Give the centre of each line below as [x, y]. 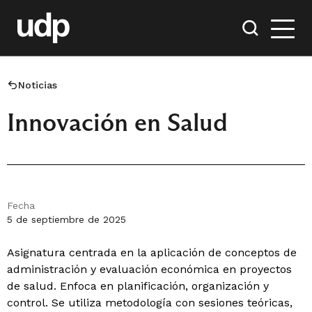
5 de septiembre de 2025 [67, 219]
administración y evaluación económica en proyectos [149, 269]
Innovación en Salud [117, 122]
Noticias [38, 85]
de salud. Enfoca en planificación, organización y [138, 286]
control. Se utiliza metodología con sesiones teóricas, [150, 303]
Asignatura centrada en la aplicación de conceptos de [152, 252]
